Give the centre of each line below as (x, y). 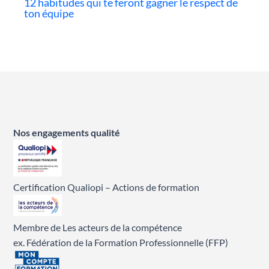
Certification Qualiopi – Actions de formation (107, 187)
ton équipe (49, 13)
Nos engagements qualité (67, 133)
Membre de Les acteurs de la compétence (98, 227)
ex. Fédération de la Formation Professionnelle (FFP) (121, 242)
